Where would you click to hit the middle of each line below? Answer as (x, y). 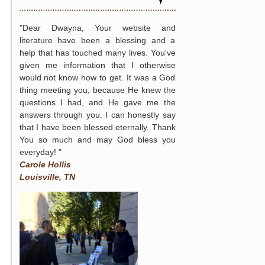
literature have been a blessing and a (97, 40)
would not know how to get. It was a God (97, 77)
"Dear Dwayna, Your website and (97, 28)
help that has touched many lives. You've (97, 52)
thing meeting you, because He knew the (97, 90)
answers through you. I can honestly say (97, 114)
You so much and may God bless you (97, 139)
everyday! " (40, 152)
